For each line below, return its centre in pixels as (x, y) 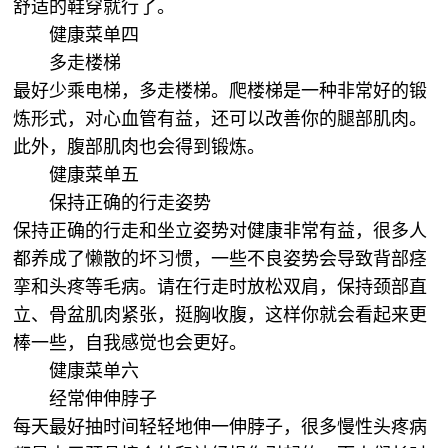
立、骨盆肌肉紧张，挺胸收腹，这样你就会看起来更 (220, 315)
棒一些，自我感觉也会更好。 (133, 343)
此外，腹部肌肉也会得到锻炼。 (142, 147)
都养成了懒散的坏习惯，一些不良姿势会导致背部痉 (220, 259)
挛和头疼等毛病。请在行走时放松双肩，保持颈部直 (220, 287)
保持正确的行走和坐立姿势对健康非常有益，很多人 (220, 231)
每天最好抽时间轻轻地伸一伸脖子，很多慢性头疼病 (220, 427)
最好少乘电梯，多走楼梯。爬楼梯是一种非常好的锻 (220, 91)
